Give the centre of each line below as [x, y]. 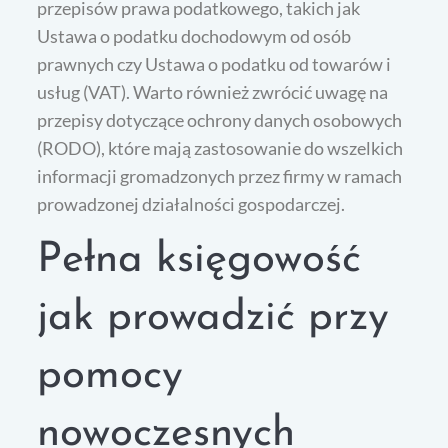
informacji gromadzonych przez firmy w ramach [220, 176]
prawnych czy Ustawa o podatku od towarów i [214, 64]
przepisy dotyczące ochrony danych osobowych [220, 120]
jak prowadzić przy [213, 319]
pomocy [110, 377]
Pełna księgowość [199, 261]
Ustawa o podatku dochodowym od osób [194, 36]
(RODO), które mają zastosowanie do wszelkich [220, 148]
